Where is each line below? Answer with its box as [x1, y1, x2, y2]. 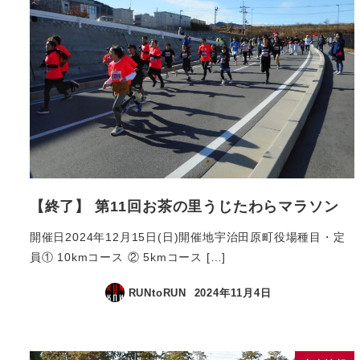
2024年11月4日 [194, 286, 272, 299]
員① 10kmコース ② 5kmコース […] [29, 250, 227, 264]
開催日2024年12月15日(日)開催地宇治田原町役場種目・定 [29, 230, 346, 243]
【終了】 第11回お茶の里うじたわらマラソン [29, 198, 339, 215]
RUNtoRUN [128, 286, 187, 299]
